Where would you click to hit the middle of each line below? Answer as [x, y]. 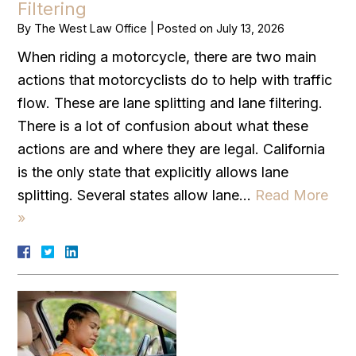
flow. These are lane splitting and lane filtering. [170, 103]
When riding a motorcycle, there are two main [167, 56]
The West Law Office [91, 28]
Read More [292, 195]
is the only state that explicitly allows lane [153, 172]
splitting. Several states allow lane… [137, 195]
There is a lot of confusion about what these [163, 126]
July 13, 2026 [251, 28]
